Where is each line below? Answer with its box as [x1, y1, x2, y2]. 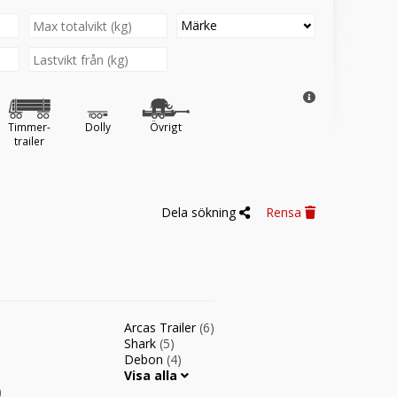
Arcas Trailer [124, 319, 199, 336]
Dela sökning [161, 204, 239, 221]
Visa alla [124, 367, 181, 384]
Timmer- [8, 120, 51, 134]
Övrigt [150, 120, 182, 134]
